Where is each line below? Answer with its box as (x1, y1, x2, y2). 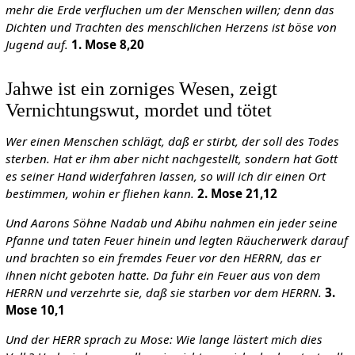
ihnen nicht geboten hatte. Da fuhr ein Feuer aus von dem (5, 266, 320, 283)
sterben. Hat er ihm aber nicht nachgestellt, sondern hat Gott (5, 150, 338, 166)
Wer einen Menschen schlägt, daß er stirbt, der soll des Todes (5, 132, 339, 149)
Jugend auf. (5, 36, 68, 53)
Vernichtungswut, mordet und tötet (5, 98, 272, 120)
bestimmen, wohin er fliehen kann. (5, 185, 194, 201)
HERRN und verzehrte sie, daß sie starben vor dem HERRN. (5, 284, 322, 300)
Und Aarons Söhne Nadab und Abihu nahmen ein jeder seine (5, 214, 338, 231)
